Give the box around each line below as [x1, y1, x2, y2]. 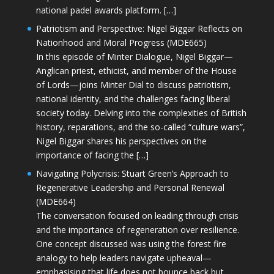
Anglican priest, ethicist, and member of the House [35, 65, 237, 77]
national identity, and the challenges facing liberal [35, 93, 230, 105]
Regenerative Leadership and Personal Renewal [35, 182, 224, 194]
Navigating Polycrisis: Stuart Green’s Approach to [35, 168, 229, 180]
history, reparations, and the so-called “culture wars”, [35, 121, 245, 133]
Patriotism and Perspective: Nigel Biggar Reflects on [35, 23, 242, 35]
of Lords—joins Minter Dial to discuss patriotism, [35, 79, 231, 91]
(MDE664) [35, 196, 76, 208]
